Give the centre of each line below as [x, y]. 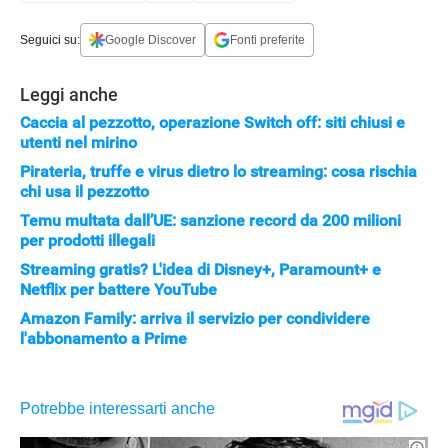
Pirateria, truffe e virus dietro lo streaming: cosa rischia [218, 172]
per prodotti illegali [87, 241]
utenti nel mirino [78, 143]
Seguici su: [50, 39]
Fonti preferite [267, 39]
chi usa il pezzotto [84, 192]
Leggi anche [69, 95]
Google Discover [150, 39]
